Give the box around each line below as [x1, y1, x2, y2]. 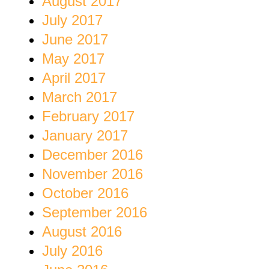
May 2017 [42, 50, 104, 67]
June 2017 [42, 31, 108, 48]
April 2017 [42, 70, 106, 86]
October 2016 [42, 185, 128, 202]
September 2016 [42, 204, 147, 221]
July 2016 [42, 243, 103, 259]
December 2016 [42, 147, 143, 163]
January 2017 [42, 127, 128, 144]
